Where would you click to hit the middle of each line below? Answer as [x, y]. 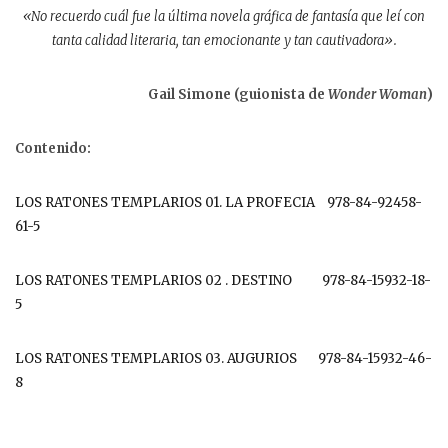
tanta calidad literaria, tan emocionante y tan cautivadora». [224, 40]
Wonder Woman [377, 94]
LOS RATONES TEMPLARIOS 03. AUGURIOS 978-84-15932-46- [223, 358]
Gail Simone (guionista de [238, 94]
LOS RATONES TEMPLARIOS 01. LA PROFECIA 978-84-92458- [218, 202]
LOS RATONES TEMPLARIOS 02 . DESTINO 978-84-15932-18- [223, 280]
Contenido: [53, 148]
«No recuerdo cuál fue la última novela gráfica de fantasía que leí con [224, 16]
